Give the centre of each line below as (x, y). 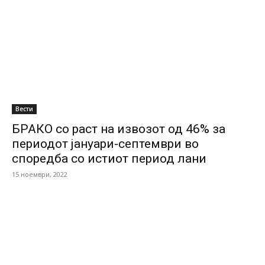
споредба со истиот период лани (109, 159)
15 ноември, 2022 (40, 174)
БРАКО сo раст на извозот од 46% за (119, 129)
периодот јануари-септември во (105, 144)
